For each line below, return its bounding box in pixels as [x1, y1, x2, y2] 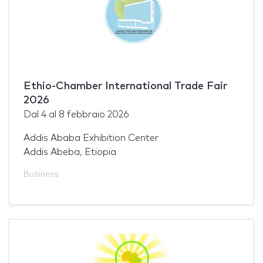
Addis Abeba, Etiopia [23, 147, 116, 157]
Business [23, 170, 59, 178]
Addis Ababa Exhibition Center [23, 133, 159, 143]
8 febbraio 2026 [59, 109, 129, 119]
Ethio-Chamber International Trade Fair [23, 80, 227, 92]
